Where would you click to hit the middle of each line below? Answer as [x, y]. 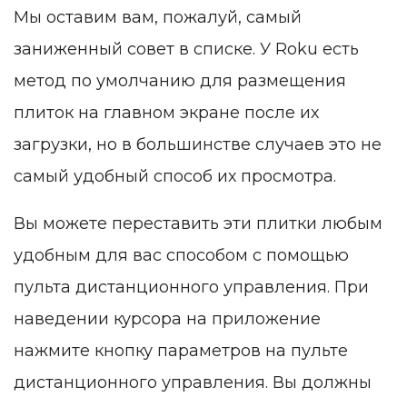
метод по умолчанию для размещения [180, 81]
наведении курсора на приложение [167, 319]
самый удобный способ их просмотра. [175, 177]
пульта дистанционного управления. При [191, 288]
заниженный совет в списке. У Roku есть [186, 50]
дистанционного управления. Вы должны [193, 383]
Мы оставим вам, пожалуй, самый [158, 18]
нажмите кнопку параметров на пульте [181, 351]
